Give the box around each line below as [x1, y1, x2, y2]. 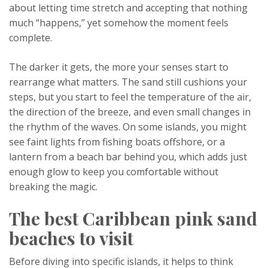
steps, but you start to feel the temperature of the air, [9, 90, 251, 103]
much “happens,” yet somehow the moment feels [9, 16, 229, 29]
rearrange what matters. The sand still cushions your [9, 75, 247, 89]
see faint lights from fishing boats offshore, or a [9, 135, 225, 148]
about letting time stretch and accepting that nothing [9, 1, 248, 14]
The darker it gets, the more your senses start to [9, 60, 229, 74]
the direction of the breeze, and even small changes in [9, 105, 251, 118]
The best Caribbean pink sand [9, 206, 257, 230]
